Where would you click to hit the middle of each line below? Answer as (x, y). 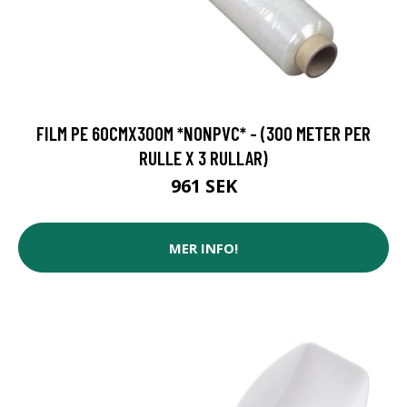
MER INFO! (203, 248)
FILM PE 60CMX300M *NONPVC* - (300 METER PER (203, 134)
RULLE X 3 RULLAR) (203, 158)
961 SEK (203, 186)
